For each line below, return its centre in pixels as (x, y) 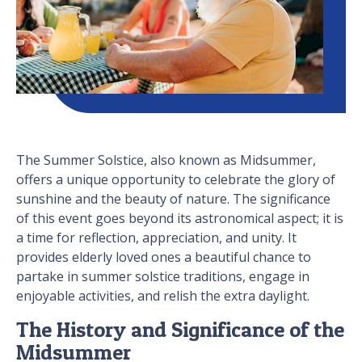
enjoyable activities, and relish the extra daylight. (164, 296)
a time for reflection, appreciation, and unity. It (156, 238)
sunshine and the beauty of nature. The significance (173, 199)
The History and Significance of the (180, 330)
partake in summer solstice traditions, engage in (163, 277)
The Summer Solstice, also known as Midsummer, (166, 160)
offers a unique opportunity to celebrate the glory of (176, 180)
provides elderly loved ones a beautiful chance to (164, 257)
